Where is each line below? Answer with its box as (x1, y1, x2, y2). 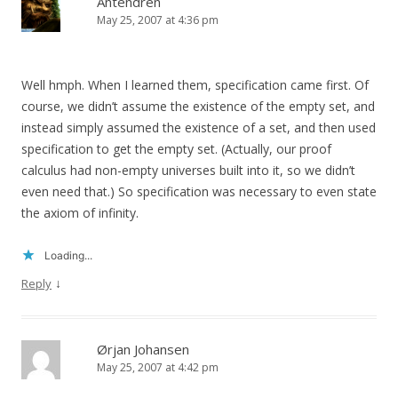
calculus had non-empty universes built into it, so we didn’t (21, 162, 355, 179)
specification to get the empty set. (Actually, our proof (21, 140, 331, 158)
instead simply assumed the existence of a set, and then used (21, 119, 376, 137)
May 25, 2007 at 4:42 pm (97, 360, 219, 376)
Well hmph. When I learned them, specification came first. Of (21, 76, 369, 94)
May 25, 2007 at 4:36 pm (97, 12, 219, 28)
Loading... (44, 249, 92, 263)
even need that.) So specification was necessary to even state (21, 183, 377, 201)
